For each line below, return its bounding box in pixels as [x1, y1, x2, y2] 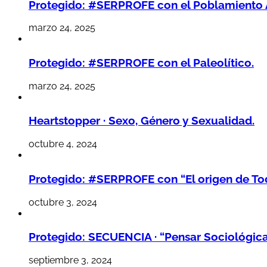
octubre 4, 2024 [29, 138, 97, 150]
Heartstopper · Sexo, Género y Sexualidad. [29, 114, 254, 128]
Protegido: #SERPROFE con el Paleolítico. [29, 56, 254, 69]
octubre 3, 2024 [29, 196, 97, 208]
